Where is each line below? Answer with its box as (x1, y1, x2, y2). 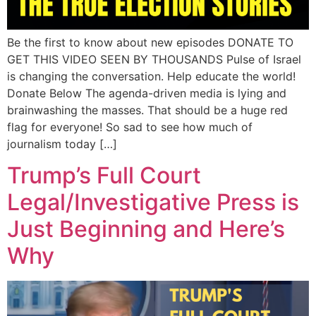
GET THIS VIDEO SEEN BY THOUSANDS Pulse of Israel (7, 52, 301, 67)
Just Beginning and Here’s (7, 215, 285, 243)
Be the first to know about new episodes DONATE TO (7, 35, 293, 50)
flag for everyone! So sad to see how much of (7, 120, 253, 135)
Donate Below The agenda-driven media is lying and (7, 86, 286, 101)
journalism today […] (7, 137, 117, 152)
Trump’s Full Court (7, 162, 201, 190)
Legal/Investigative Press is (7, 188, 299, 217)
